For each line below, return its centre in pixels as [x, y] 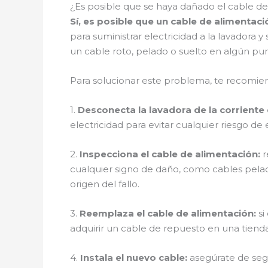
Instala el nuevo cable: [134, 258]
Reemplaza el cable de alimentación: [168, 213]
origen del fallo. [105, 184]
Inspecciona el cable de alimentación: [170, 154]
